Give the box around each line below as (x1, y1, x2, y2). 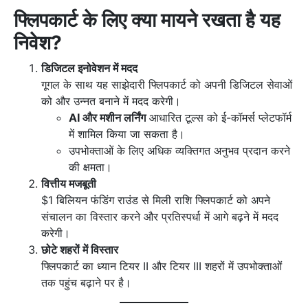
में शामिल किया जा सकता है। (69, 126, 185, 141)
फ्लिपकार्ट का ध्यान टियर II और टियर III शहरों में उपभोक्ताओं (41, 258, 282, 273)
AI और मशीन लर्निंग (69, 110, 146, 124)
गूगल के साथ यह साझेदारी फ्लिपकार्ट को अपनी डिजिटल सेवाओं (41, 77, 292, 91)
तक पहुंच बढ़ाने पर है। (41, 275, 131, 289)
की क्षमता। (69, 159, 112, 174)
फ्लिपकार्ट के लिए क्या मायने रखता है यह (14, 8, 280, 32)
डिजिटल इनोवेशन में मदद (41, 60, 137, 75)
